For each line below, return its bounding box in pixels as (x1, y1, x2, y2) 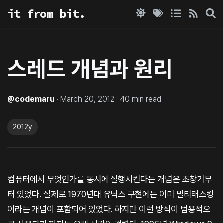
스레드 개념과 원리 (7, 55, 173, 82)
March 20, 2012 (60, 94, 114, 104)
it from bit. (7, 6, 85, 21)
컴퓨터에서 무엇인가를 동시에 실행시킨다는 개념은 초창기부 (7, 173, 212, 184)
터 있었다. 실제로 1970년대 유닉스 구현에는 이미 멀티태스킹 (7, 188, 214, 199)
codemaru (15, 94, 55, 104)
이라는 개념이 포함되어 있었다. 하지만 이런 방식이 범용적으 (7, 203, 210, 214)
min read (130, 94, 161, 104)
